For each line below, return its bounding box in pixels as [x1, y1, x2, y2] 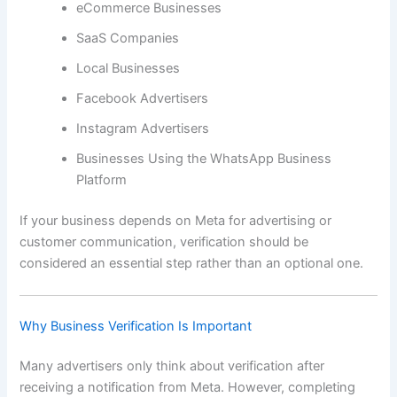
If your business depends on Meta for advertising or [19, 213, 332, 230]
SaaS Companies [76, 30, 180, 47]
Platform [76, 172, 128, 189]
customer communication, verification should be [19, 234, 309, 251]
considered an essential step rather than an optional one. [19, 255, 364, 272]
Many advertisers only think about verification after [19, 358, 325, 375]
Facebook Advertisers [76, 90, 209, 107]
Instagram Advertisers [76, 121, 210, 137]
